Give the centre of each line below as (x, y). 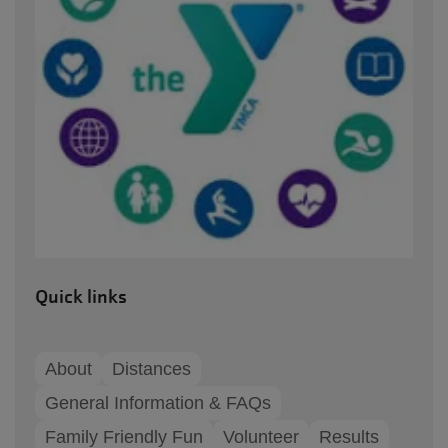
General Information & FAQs (158, 402)
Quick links (81, 296)
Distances (151, 368)
